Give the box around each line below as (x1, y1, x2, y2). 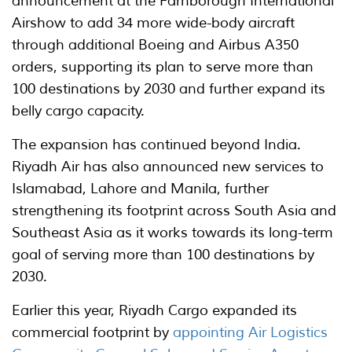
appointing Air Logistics (173, 324, 328, 341)
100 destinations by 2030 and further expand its (12, 80, 325, 97)
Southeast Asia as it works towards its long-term (12, 224, 333, 241)
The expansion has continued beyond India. (12, 136, 301, 153)
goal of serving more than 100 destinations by (12, 246, 314, 263)
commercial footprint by (12, 324, 173, 341)
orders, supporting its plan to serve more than (12, 58, 313, 75)
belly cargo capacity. (12, 102, 145, 119)
